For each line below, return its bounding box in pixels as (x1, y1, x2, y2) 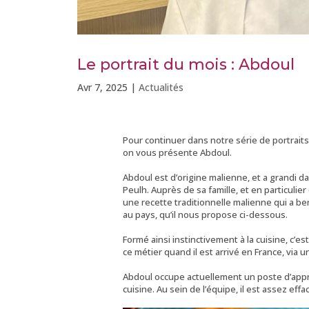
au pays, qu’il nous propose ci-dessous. (122, 208, 288, 221)
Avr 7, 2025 (77, 80, 128, 94)
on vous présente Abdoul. (122, 146, 232, 159)
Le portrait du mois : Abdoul (77, 54, 295, 74)
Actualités (138, 80, 183, 94)
